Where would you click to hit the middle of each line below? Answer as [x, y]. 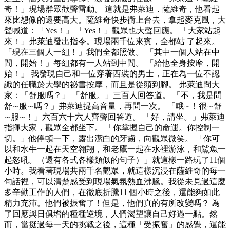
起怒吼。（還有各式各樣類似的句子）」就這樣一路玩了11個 [115, 160]
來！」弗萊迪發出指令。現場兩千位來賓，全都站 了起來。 [112, 42]
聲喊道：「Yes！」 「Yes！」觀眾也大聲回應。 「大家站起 [112, 31]
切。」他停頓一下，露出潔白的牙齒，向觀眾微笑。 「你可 [112, 139]
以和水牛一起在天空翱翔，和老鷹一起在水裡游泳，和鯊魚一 [115, 149]
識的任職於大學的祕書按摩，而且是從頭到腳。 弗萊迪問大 [112, 85]
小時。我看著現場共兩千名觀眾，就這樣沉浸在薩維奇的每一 [115, 171]
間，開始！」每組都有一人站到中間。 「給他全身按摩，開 [112, 63]
